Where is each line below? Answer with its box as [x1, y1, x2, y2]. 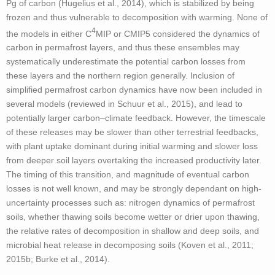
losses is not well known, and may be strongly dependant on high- [6, 184, 261, 194]
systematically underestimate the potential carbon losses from [6, 56, 246, 67]
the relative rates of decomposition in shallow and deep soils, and [6, 226, 259, 236]
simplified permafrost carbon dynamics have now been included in [6, 85, 262, 95]
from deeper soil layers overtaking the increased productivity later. [6, 155, 261, 166]
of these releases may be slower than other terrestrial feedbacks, [6, 127, 258, 137]
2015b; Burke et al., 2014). [6, 254, 110, 265]
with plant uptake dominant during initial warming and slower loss [6, 141, 258, 152]
